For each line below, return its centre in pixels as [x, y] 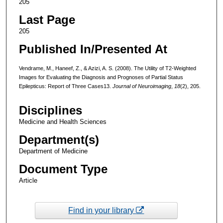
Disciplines [50, 111]
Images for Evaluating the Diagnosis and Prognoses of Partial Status [101, 77]
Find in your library [102, 210]
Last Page [47, 19]
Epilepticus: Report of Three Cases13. [65, 86]
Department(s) [59, 140]
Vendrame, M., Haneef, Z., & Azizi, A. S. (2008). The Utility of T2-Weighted [107, 68]
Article [28, 181]
